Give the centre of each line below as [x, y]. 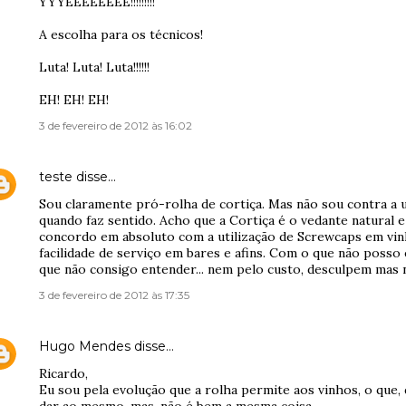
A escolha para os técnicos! [121, 34]
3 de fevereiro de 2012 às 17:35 [114, 295]
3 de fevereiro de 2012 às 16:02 [116, 126]
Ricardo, [63, 373]
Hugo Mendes [85, 346]
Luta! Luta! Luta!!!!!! [94, 67]
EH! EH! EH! [74, 100]
